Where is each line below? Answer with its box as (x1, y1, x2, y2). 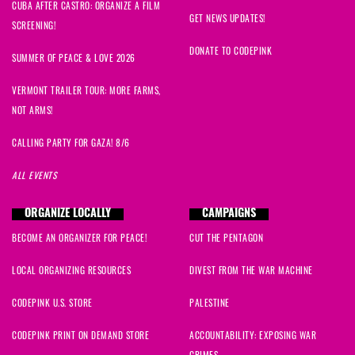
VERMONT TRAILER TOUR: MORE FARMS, (12, 87, 161, 97)
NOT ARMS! (12, 107, 53, 117)
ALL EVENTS (12, 172, 56, 182)
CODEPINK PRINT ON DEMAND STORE (12, 332, 149, 342)
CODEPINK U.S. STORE (12, 300, 93, 310)
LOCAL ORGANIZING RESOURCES (12, 267, 131, 277)
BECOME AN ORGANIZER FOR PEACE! (12, 235, 147, 245)
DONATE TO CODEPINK (189, 48, 272, 58)
